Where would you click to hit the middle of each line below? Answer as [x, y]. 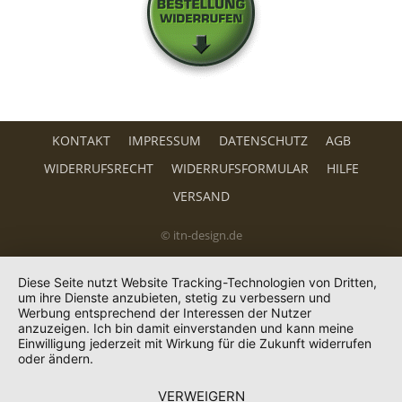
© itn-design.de [201, 236]
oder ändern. [56, 358]
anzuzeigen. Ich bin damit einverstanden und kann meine [186, 328]
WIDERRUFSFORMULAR [240, 168]
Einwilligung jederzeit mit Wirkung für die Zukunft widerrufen [195, 343]
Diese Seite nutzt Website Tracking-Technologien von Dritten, [197, 282]
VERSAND [201, 196]
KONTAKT [81, 140]
